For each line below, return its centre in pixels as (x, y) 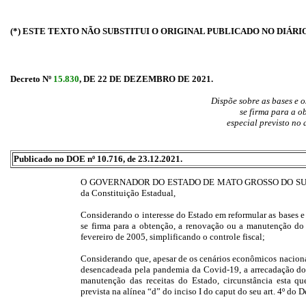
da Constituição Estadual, (128, 193)
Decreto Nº (32, 79)
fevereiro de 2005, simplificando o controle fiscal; (173, 237)
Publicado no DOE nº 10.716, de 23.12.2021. (98, 159)
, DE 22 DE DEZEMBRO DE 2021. (146, 79)
